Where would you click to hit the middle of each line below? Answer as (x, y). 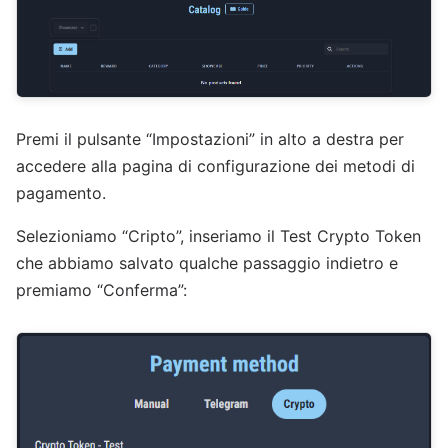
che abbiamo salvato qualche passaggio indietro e (207, 263)
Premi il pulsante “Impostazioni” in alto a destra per (210, 139)
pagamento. (61, 193)
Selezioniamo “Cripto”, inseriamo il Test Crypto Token (218, 236)
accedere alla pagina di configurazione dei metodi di (215, 166)
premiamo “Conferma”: (101, 290)
